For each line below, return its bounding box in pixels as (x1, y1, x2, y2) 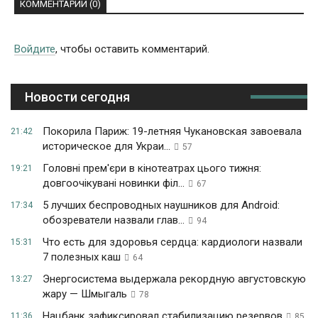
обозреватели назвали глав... (43, 214, 185, 227)
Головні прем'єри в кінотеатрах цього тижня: (43, 162, 261, 175)
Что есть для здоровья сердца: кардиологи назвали (43, 236, 302, 249)
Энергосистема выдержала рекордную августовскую (43, 273, 306, 286)
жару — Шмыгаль (43, 287, 127, 301)
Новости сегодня (25, 89, 130, 105)
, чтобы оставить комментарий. (55, 43, 209, 56)
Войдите (14, 43, 55, 56)
